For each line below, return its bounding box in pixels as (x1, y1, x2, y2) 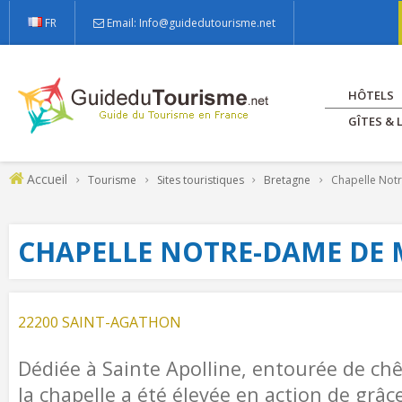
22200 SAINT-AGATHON (18, 312, 181, 332)
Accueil (27, 170, 67, 188)
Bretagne (264, 172, 311, 188)
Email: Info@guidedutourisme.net (107, 15, 275, 31)
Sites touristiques (156, 172, 244, 188)
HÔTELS (348, 87, 394, 103)
